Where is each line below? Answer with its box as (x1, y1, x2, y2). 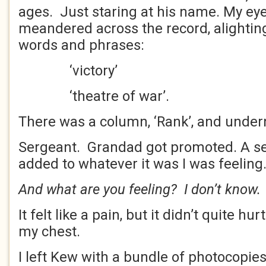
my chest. (18, 223, 80, 240)
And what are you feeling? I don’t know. (18, 181, 261, 198)
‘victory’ (69, 62, 118, 79)
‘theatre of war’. (69, 88, 169, 104)
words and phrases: (18, 37, 144, 53)
